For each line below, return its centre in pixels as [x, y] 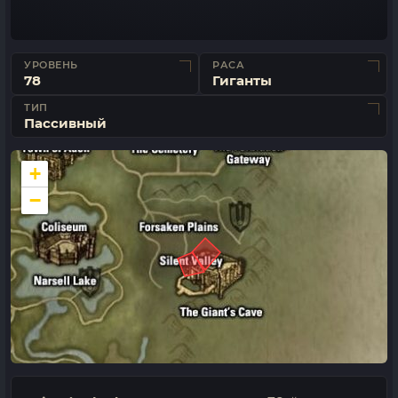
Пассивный [65, 123]
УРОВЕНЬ [51, 65]
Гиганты [242, 80]
